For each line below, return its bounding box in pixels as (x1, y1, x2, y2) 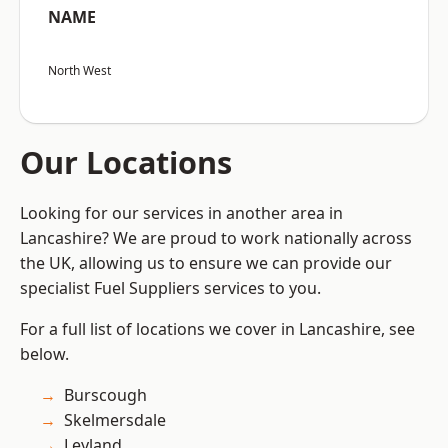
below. (20, 343, 69, 366)
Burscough (64, 384, 147, 407)
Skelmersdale (64, 409, 166, 432)
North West (48, 62, 111, 80)
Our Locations (20, 141, 232, 184)
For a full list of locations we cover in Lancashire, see (20, 318, 415, 341)
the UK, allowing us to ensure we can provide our (20, 252, 392, 275)
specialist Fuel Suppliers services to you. (20, 277, 321, 300)
